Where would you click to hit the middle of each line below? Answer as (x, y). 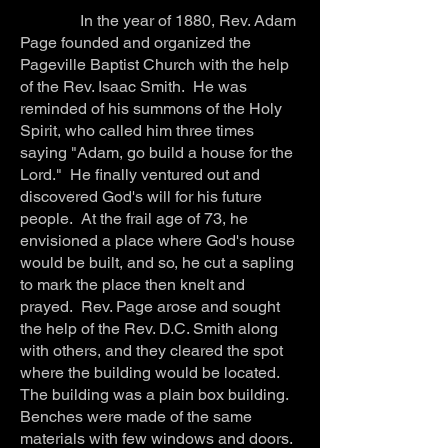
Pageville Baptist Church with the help (154, 64)
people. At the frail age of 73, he (134, 218)
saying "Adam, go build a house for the (156, 152)
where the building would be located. (152, 372)
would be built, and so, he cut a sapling (157, 262)
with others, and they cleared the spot (151, 350)
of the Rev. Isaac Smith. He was (133, 86)
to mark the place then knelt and (132, 284)
